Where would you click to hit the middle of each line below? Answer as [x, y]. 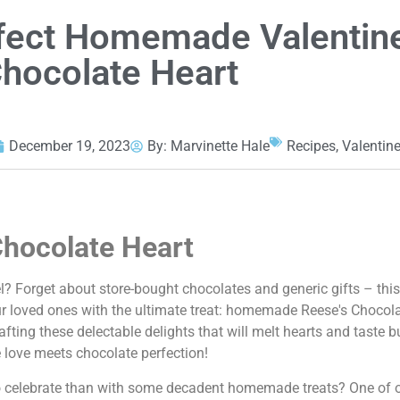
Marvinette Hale [220, 146]
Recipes [311, 146]
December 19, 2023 [70, 146]
